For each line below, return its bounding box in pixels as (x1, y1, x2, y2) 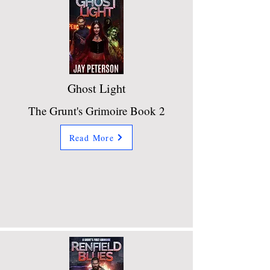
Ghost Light (67, 80, 126, 97)
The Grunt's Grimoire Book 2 (28, 103, 165, 119)
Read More (69, 131, 115, 143)
